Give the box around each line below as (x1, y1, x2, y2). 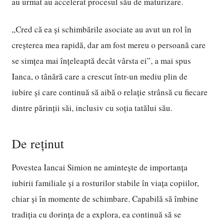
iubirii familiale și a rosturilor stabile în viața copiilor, (12, 177, 199, 189)
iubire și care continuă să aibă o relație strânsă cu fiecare (12, 86, 208, 98)
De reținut (12, 135, 64, 152)
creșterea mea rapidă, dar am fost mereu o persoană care (12, 39, 206, 51)
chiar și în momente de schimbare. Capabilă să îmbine (12, 193, 198, 204)
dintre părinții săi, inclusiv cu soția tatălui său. (12, 102, 172, 113)
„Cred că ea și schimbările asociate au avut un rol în (12, 24, 192, 35)
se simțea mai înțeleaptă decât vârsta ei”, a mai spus (12, 55, 191, 66)
